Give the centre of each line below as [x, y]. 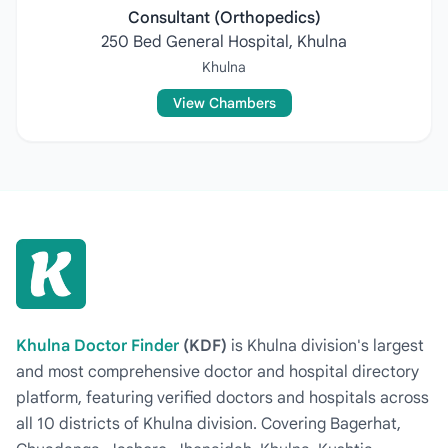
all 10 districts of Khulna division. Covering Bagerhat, [208, 424]
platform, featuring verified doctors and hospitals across [222, 398]
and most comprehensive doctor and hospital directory [217, 372]
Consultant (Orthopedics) [224, 18]
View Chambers [224, 103]
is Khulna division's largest [325, 346]
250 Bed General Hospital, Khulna [224, 42]
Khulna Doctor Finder [97, 346]
